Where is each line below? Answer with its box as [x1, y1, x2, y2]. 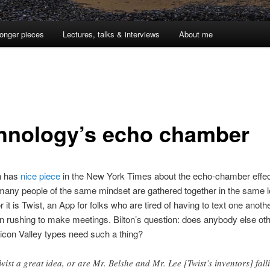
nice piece [20, 169, 60, 182]
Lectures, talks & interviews [63, 28, 160, 40]
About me [178, 28, 213, 40]
